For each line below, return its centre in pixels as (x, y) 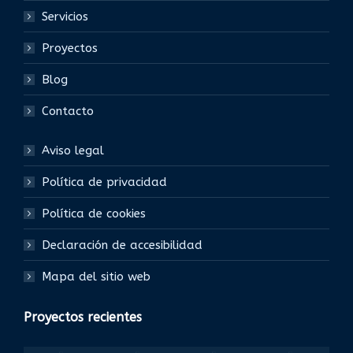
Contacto (68, 111)
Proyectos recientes (83, 318)
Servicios (65, 17)
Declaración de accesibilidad (122, 245)
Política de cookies (94, 214)
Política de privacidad (104, 182)
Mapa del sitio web (96, 277)
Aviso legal (73, 151)
